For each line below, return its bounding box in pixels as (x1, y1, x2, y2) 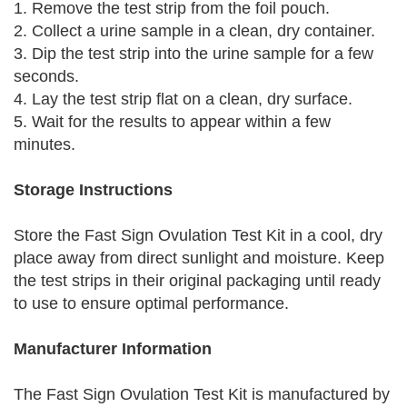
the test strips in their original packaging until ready (14, 272, 381, 290)
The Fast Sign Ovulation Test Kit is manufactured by (14, 385, 390, 403)
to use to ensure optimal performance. (14, 294, 289, 313)
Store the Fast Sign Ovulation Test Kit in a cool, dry (14, 226, 382, 244)
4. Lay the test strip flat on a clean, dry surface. (14, 90, 352, 108)
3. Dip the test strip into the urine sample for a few (14, 45, 373, 63)
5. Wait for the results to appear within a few (14, 113, 331, 131)
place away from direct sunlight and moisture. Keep (14, 249, 384, 267)
